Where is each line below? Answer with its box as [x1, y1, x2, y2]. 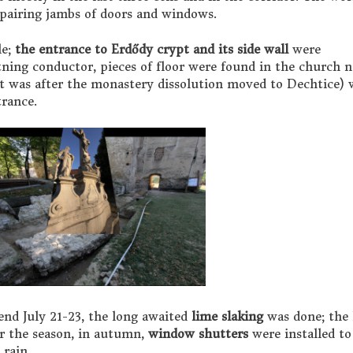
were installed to [248, 326, 351, 342]
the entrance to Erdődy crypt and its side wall [15, 41, 288, 57]
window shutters [148, 326, 248, 342]
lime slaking [191, 309, 263, 325]
